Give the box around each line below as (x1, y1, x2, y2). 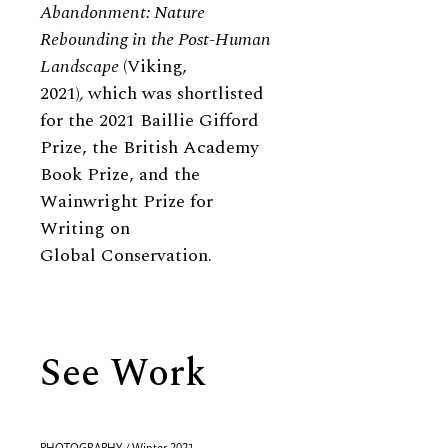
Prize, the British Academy (40, 134, 259, 161)
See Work (40, 345, 206, 403)
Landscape (40, 53, 123, 80)
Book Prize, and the (40, 161, 200, 188)
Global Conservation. (40, 242, 212, 269)
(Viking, (123, 53, 187, 80)
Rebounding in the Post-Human (40, 26, 271, 53)
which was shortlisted (88, 80, 264, 107)
